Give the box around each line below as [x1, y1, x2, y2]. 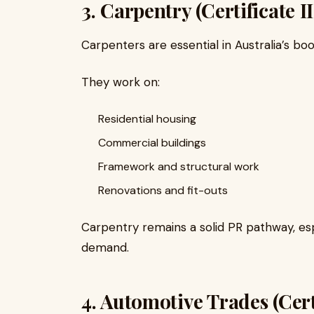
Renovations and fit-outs [98, 183, 228, 198]
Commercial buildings [98, 135, 206, 150]
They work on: [81, 74, 160, 90]
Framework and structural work [98, 159, 259, 174]
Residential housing [98, 111, 196, 126]
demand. [81, 240, 129, 255]
